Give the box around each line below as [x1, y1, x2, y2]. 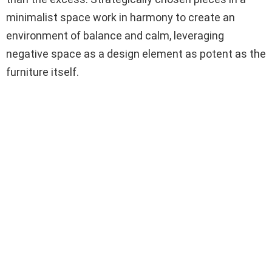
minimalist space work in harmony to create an [6, 10, 235, 24]
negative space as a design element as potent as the [6, 47, 266, 60]
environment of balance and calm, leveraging [6, 29, 224, 42]
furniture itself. [6, 65, 79, 78]
